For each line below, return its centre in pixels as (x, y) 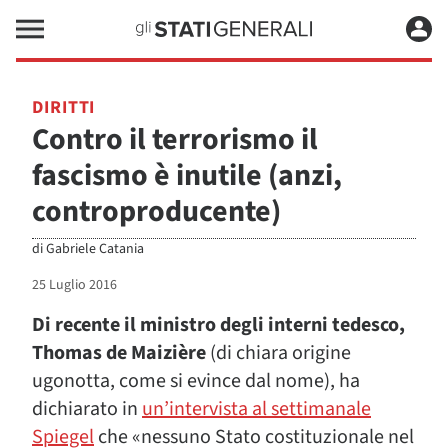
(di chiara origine (278, 353)
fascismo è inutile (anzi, (187, 175)
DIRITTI (64, 107)
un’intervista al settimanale (256, 409)
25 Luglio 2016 (74, 285)
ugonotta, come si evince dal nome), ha (196, 381)
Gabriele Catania (95, 249)
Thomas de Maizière (119, 353)
